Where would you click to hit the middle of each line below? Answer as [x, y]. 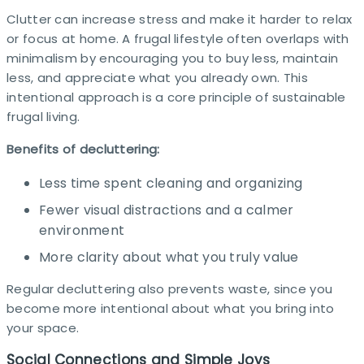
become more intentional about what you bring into [171, 308]
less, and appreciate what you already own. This [158, 77]
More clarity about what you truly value [169, 257]
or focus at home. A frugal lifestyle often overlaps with [178, 38]
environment [82, 230]
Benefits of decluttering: [83, 149]
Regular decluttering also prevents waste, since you [170, 288]
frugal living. [43, 116]
